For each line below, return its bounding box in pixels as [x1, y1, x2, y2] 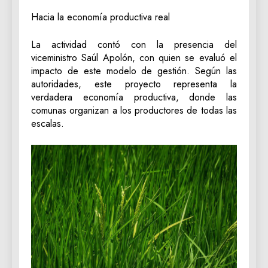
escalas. [31, 117, 64, 131]
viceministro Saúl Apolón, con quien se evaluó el [31, 51, 237, 65]
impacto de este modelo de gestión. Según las [31, 64, 237, 78]
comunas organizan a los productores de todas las [31, 103, 237, 118]
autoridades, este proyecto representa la [31, 77, 237, 92]
